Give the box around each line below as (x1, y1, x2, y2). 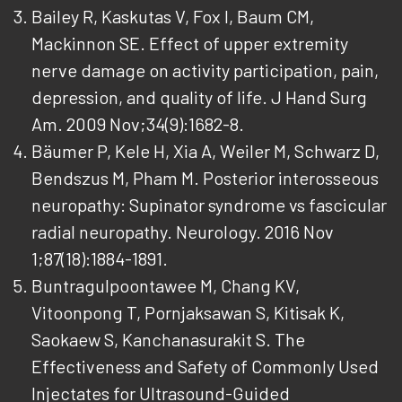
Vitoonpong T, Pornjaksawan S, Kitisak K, (31, 301, 345, 323)
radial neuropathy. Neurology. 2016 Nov (31, 221, 334, 242)
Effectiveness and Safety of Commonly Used (31, 355, 379, 377)
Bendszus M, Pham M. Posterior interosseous (31, 167, 379, 188)
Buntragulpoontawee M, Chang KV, (31, 275, 300, 296)
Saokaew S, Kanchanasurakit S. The (31, 328, 305, 350)
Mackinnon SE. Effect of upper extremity (31, 32, 348, 54)
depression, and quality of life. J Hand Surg (31, 86, 367, 108)
